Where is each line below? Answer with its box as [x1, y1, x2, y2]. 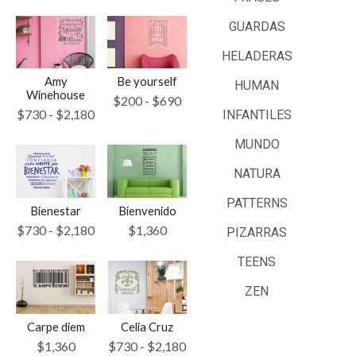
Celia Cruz [121, 319, 173, 334]
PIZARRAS [226, 225, 288, 241]
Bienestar [30, 203, 81, 218]
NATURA [233, 166, 281, 182]
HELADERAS [221, 48, 292, 64]
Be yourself [117, 74, 177, 89]
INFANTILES [222, 107, 292, 123]
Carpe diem [26, 319, 85, 334]
